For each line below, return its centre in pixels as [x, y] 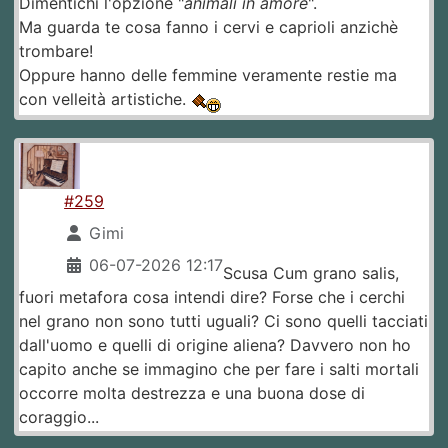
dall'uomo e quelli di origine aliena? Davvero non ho [215, 344]
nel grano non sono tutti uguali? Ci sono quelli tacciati [223, 320]
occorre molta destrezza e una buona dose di [192, 392]
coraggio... [59, 416]
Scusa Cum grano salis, [311, 272]
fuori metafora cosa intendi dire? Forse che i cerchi [212, 296]
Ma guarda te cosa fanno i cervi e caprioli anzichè [208, 26]
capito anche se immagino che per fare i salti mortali [219, 368]
